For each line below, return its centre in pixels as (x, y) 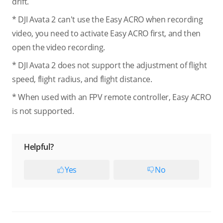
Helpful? (39, 147)
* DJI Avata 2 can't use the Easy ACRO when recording (108, 19)
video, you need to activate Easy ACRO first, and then (107, 33)
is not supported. (43, 111)
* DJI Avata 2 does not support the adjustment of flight (110, 65)
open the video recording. (58, 47)
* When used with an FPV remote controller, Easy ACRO (111, 97)
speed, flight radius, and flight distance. (82, 79)
